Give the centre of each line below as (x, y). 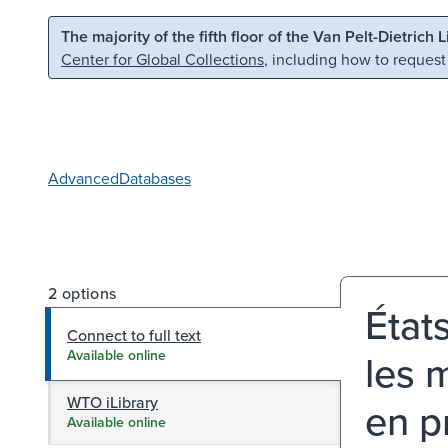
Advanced (83, 177)
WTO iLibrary (112, 401)
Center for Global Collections (162, 59)
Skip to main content (99, 34)
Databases (155, 177)
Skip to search (256, 34)
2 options (82, 292)
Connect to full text (134, 334)
